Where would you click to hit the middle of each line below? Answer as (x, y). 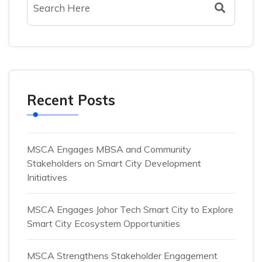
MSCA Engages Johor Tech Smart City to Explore (130, 209)
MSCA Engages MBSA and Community (109, 149)
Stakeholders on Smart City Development (114, 163)
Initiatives (47, 177)
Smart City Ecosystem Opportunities (104, 223)
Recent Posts (71, 100)
